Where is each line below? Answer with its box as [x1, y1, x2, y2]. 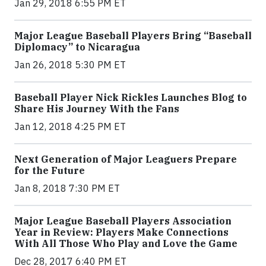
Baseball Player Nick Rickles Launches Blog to [14, 91, 247, 103]
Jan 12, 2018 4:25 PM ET [14, 121, 126, 132]
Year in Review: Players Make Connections [14, 226, 229, 238]
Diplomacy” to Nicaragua [14, 41, 140, 53]
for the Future [14, 164, 85, 176]
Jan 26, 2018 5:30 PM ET [14, 59, 126, 71]
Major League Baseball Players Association [14, 215, 232, 227]
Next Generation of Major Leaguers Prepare [14, 153, 237, 165]
